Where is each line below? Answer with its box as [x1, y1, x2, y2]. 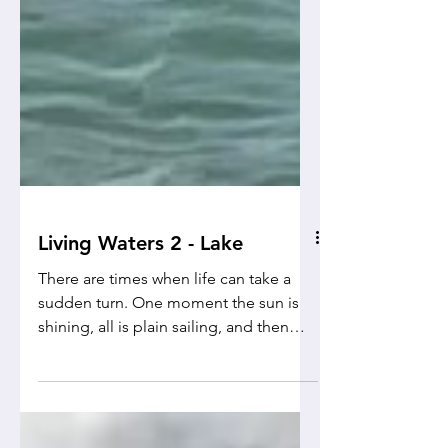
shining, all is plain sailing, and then [38, 361, 226, 380]
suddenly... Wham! [38, 385, 171, 404]
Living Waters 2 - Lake [38, 275, 243, 299]
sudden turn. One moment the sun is [38, 337, 299, 356]
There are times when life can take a [38, 313, 291, 332]
